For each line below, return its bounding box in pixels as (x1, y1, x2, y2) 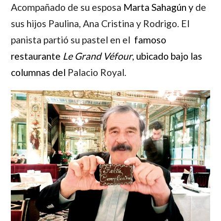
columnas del (11, 67, 66, 78)
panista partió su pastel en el (11, 34, 133, 46)
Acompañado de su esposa (11, 1, 124, 13)
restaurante (11, 50, 63, 62)
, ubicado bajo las (132, 50, 203, 62)
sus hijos (11, 18, 49, 30)
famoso (132, 34, 167, 46)
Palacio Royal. (68, 67, 127, 78)
